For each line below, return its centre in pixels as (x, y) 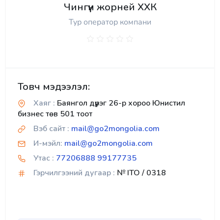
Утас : (44, 158)
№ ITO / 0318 (140, 173)
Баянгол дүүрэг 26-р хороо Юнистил (120, 103)
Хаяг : (44, 103)
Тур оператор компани (110, 22)
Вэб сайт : (51, 128)
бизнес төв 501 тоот (55, 114)
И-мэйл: (48, 143)
